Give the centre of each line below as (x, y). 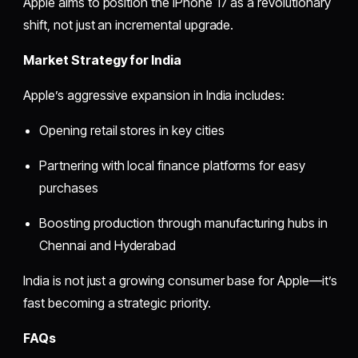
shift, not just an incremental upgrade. (129, 24)
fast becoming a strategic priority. (117, 302)
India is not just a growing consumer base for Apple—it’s (180, 280)
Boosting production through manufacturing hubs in (183, 223)
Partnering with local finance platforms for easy (172, 165)
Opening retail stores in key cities (132, 130)
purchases (69, 187)
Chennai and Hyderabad (108, 245)
